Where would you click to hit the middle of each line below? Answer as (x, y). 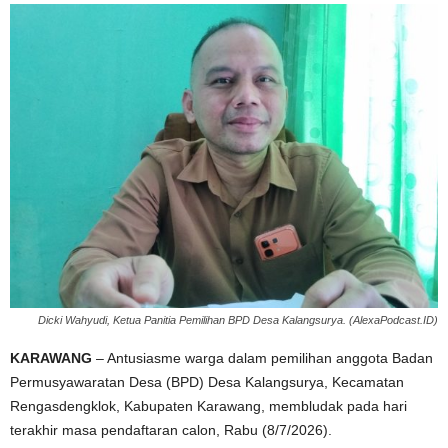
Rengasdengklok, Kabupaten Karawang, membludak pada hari (208, 406)
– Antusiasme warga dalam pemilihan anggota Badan (262, 358)
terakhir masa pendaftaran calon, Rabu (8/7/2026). (171, 430)
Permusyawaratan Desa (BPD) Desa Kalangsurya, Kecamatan (207, 382)
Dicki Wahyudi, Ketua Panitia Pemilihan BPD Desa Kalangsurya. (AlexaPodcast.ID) (238, 320)
